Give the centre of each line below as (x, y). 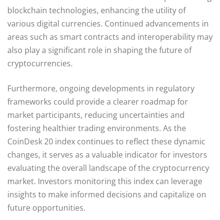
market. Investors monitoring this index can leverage (105, 181)
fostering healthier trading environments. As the (97, 128)
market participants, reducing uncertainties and (96, 115)
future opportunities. (46, 207)
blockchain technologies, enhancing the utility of (96, 10)
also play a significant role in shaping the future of (99, 50)
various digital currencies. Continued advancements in (108, 23)
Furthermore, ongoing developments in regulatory (101, 88)
